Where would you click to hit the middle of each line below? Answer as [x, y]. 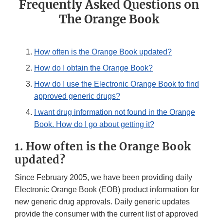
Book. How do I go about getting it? [94, 125]
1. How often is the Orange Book [103, 147]
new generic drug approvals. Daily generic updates [102, 202]
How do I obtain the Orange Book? [93, 68]
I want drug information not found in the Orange [115, 112]
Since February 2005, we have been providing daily [103, 178]
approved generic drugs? [77, 96]
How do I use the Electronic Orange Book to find [117, 84]
